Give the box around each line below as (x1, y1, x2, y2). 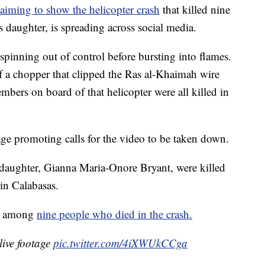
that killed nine (163, 2, 230, 17)
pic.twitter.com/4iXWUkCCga (53, 235, 188, 251)
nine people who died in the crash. (37, 206, 192, 222)
